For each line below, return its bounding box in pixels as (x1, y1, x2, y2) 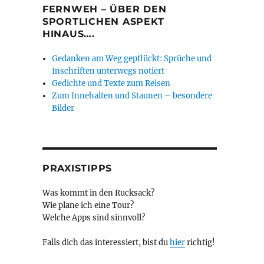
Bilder (52, 103, 75, 114)
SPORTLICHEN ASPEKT (42, 16, 164, 28)
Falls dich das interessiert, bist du (42, 237, 170, 248)
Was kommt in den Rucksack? (42, 188, 154, 199)
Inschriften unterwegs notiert (52, 66, 165, 77)
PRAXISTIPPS (42, 163, 113, 174)
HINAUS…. (42, 28, 95, 40)
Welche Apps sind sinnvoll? (42, 213, 145, 223)
